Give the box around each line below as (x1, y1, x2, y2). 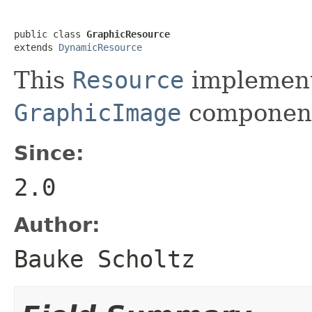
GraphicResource (86, 28, 170, 40)
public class (14, 28, 86, 40)
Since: (14, 141, 84, 165)
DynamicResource (58, 41, 142, 53)
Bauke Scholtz (14, 244, 195, 273)
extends (14, 41, 58, 53)
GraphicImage (14, 98, 181, 127)
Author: (14, 212, 100, 237)
